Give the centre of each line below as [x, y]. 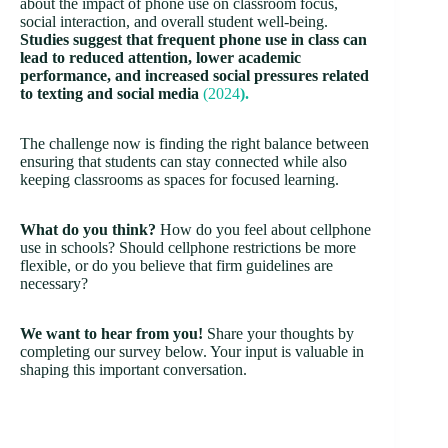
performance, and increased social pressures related [194, 75]
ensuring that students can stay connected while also [183, 161]
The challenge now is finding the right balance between [194, 143]
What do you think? [88, 229]
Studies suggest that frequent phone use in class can [193, 39]
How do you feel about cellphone [263, 229]
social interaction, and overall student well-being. [174, 21]
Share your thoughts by [280, 333]
